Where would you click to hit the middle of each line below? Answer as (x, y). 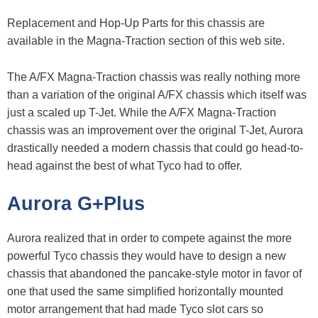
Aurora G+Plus (76, 204)
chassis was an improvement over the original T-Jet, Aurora (155, 130)
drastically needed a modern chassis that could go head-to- (155, 148)
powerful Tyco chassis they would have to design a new (147, 256)
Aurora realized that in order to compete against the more (149, 238)
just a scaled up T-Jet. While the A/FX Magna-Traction (142, 112)
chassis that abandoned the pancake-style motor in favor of (154, 274)
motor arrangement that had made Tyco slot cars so (135, 309)
